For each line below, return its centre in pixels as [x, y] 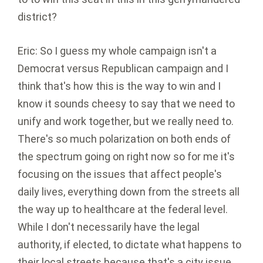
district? [37, 17]
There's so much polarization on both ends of [124, 139]
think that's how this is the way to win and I [119, 86]
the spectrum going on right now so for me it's [126, 157]
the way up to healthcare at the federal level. [123, 210]
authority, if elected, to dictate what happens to [129, 245]
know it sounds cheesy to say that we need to [126, 104]
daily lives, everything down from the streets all [129, 192]
